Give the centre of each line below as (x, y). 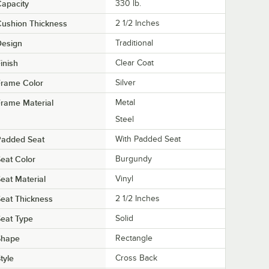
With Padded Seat (148, 139)
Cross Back (136, 258)
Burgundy (134, 159)
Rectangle (134, 238)
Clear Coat (134, 62)
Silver (125, 82)
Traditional (134, 43)
